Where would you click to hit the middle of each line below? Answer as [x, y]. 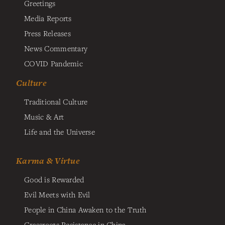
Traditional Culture [56, 101]
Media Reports [48, 18]
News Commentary [56, 48]
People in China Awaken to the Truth [85, 209]
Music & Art [44, 116]
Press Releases [48, 33]
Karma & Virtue [48, 160]
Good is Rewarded [54, 179]
